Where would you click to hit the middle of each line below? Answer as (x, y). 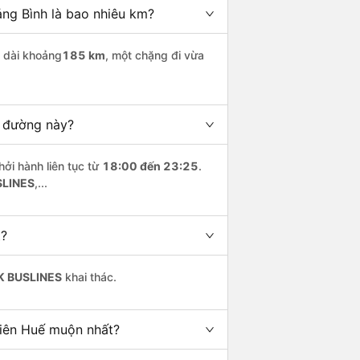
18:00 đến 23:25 (150, 166)
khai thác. (89, 277)
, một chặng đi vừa (155, 55)
